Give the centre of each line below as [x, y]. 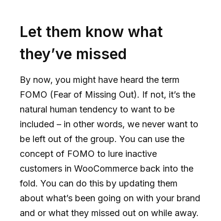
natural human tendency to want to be [97, 109]
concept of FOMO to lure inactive [88, 153]
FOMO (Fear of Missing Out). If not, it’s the [108, 94]
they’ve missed [73, 54]
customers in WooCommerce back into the [107, 168]
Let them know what [91, 31]
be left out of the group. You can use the [102, 139]
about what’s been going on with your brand [110, 198]
